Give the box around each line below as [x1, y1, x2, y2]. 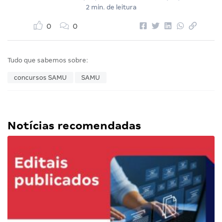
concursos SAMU [14, 74, 67, 82]
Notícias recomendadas [7, 119, 141, 132]
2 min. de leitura [85, 3, 137, 11]
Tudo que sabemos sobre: [7, 56, 88, 64]
